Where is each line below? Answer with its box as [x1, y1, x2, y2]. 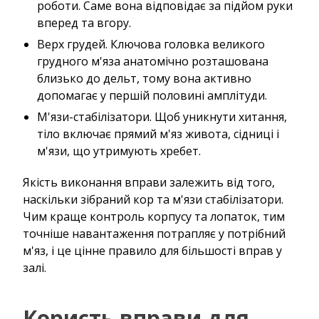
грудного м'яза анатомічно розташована [37, 53, 268, 69]
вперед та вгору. [37, 14, 131, 31]
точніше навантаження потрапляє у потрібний [23, 225, 286, 241]
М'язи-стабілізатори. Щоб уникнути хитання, [37, 108, 287, 125]
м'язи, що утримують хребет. [37, 142, 201, 159]
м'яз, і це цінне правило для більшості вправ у [23, 242, 282, 258]
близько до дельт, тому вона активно [37, 70, 251, 86]
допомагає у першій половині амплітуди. [37, 87, 267, 103]
